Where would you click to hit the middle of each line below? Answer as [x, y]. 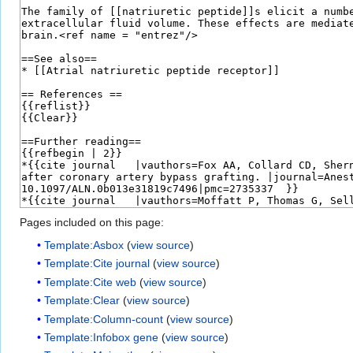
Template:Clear [82, 301]
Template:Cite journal [97, 264]
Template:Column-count [104, 319]
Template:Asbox [84, 245]
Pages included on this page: [92, 223]
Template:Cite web [91, 282]
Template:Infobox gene [102, 337]
